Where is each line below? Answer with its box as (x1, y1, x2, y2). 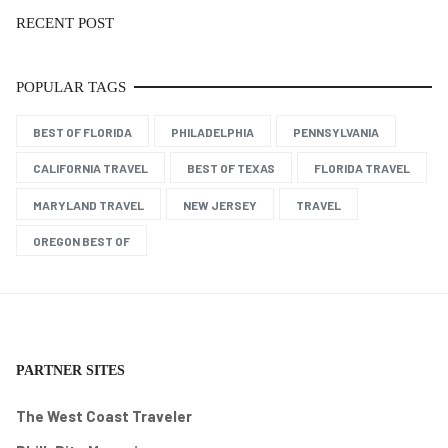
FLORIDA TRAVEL (314, 161, 410, 176)
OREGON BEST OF (33, 234, 130, 249)
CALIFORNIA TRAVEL (33, 161, 148, 176)
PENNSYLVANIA (293, 124, 379, 139)
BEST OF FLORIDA (33, 124, 132, 139)
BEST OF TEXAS (187, 161, 275, 176)
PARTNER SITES (16, 363, 125, 378)
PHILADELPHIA (171, 124, 254, 139)
